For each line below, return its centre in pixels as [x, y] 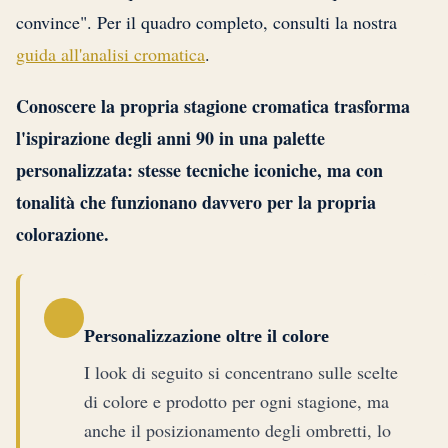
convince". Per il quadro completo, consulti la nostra [206, 22]
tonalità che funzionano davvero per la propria [196, 202]
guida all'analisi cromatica [110, 54]
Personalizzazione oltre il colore [206, 336]
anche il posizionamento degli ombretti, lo [237, 430]
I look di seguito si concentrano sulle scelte [241, 372]
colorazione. [62, 234]
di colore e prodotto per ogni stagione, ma [236, 401]
